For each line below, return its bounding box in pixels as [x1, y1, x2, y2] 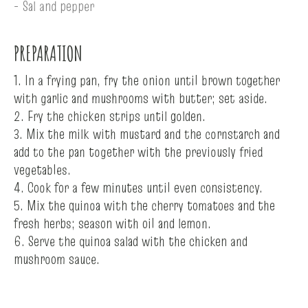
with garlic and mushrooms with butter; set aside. [14, 88, 267, 108]
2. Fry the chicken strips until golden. [14, 106, 206, 126]
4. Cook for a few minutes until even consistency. [14, 177, 263, 197]
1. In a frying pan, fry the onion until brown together [14, 70, 280, 90]
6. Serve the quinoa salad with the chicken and [14, 231, 247, 251]
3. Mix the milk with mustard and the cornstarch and [14, 124, 280, 144]
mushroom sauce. [14, 249, 100, 269]
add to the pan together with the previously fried [14, 142, 263, 162]
